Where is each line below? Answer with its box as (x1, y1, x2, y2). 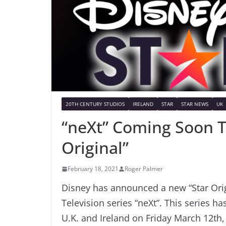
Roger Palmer (125, 164, 163, 173)
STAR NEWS (181, 100, 208, 107)
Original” (62, 136, 129, 158)
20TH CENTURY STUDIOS (66, 100, 125, 107)
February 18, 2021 (68, 164, 119, 173)
